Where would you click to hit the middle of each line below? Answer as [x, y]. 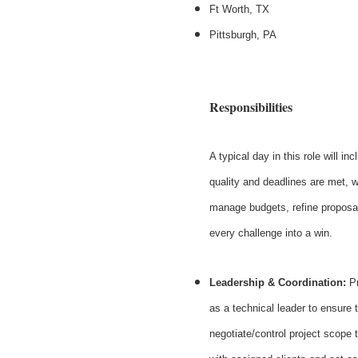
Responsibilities [251, 106]
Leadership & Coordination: [278, 282]
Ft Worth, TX [239, 9]
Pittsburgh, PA [243, 34]
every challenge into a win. [271, 233]
